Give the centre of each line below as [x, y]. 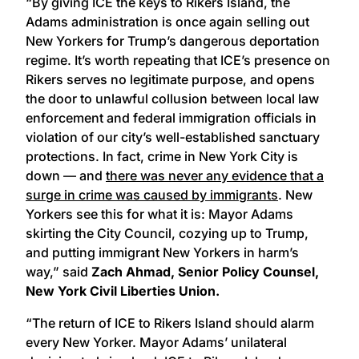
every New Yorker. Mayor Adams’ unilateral [156, 343]
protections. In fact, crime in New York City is [162, 157]
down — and [66, 176]
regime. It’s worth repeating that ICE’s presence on [178, 61]
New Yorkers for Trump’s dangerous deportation [173, 41]
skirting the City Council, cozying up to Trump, [167, 234]
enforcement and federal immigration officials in [171, 118]
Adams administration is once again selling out [167, 22]
